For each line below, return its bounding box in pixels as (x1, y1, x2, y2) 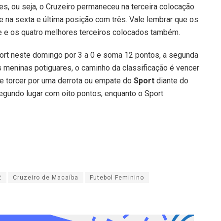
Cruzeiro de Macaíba (13, 174, 78, 182)
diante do (154, 76, 188, 86)
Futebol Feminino (90, 174, 144, 182)
